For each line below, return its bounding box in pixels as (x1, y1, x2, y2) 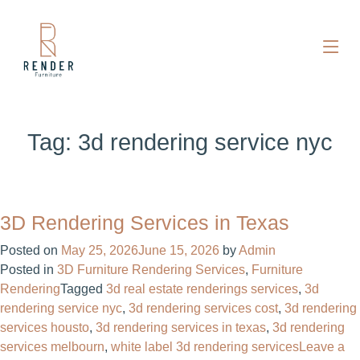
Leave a (299, 340, 345, 354)
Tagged (60, 282, 106, 296)
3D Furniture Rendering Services (57, 263, 245, 276)
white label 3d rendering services (111, 340, 299, 354)
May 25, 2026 (61, 243, 138, 257)
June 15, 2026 (138, 243, 219, 257)
